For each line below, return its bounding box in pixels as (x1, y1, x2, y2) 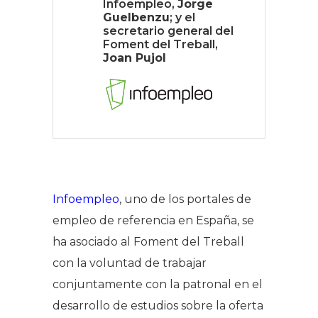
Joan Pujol (103, 50, 166, 65)
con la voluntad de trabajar (53, 256, 207, 270)
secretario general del (103, 23, 234, 38)
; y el (170, 10, 195, 24)
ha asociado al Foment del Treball (53, 234, 244, 248)
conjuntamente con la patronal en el (53, 277, 263, 291)
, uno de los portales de (119, 192, 251, 206)
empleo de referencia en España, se (53, 213, 254, 227)
